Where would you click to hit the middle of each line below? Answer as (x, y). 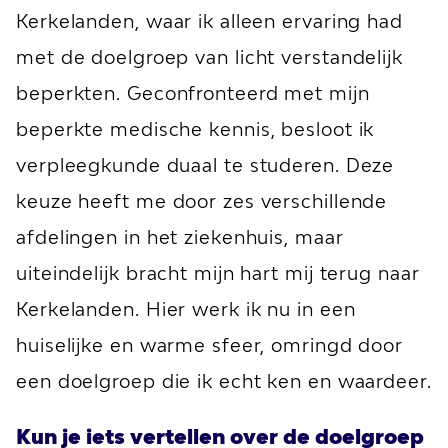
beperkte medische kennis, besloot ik (195, 129)
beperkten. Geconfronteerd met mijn (193, 93)
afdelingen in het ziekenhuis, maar (180, 237)
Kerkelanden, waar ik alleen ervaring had (209, 21)
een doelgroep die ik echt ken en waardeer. (224, 381)
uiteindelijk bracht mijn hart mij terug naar (218, 273)
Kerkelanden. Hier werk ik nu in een (186, 309)
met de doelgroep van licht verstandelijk (209, 57)
